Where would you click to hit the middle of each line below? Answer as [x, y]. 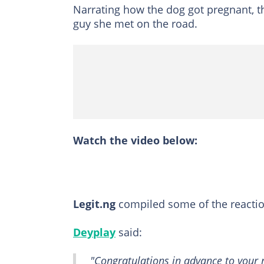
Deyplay [94, 232]
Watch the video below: [135, 141]
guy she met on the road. [135, 24]
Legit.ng [94, 204]
